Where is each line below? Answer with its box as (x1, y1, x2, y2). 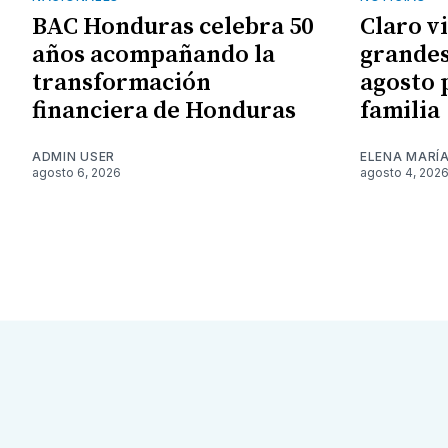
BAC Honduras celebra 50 (32, 12, 313, 43)
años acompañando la (32, 40, 275, 71)
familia (360, 96, 440, 127)
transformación (32, 68, 211, 99)
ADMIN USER (32, 149, 115, 165)
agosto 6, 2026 (32, 165, 121, 181)
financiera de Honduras (32, 96, 296, 127)
